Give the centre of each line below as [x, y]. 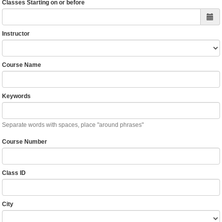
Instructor [16, 34]
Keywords [16, 96]
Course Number [24, 142]
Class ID [14, 173]
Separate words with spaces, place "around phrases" [73, 125]
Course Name [21, 65]
